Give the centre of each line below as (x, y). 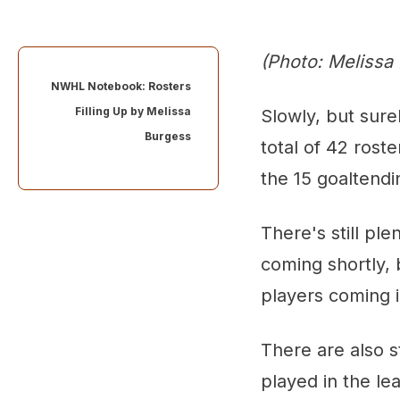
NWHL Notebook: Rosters (121, 86)
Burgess (168, 136)
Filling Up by (111, 111)
